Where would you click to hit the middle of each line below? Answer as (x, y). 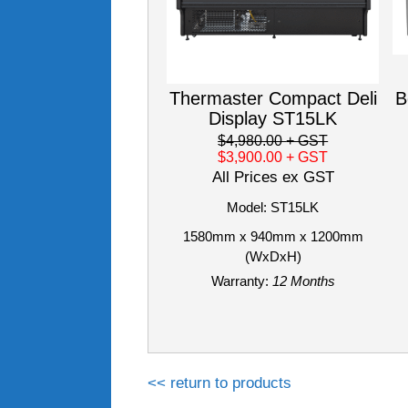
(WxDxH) (273, 256)
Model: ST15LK (273, 207)
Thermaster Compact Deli (273, 98)
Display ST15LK (273, 118)
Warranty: (240, 280)
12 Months (303, 280)
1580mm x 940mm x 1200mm (273, 236)
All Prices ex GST (273, 177)
